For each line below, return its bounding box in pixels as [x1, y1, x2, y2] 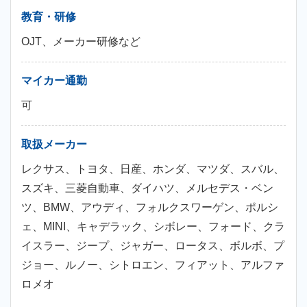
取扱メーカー [21, 138, 87, 150]
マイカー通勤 [21, 75, 87, 86]
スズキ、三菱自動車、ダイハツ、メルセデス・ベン [21, 182, 273, 194]
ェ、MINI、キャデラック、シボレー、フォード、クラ [21, 221, 285, 232]
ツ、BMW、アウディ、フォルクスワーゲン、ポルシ [21, 201, 278, 213]
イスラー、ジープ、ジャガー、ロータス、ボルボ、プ [21, 240, 284, 251]
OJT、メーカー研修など [21, 36, 140, 47]
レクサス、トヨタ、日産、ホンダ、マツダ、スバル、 [21, 163, 284, 175]
